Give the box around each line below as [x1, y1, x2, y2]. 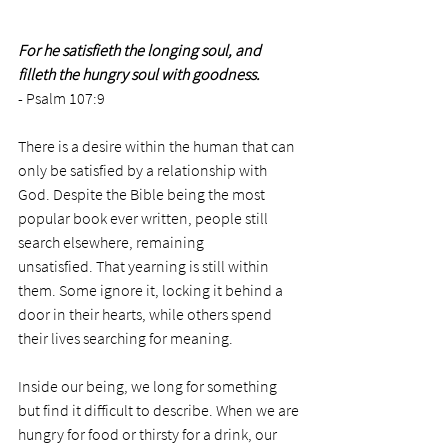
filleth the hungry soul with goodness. [18, 64, 263, 85]
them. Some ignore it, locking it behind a [18, 280, 286, 301]
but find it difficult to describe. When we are [18, 400, 302, 421]
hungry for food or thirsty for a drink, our [18, 424, 280, 445]
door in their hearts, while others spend [18, 304, 275, 325]
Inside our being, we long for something [18, 376, 280, 397]
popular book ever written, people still [18, 208, 271, 229]
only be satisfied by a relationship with [18, 160, 270, 181]
